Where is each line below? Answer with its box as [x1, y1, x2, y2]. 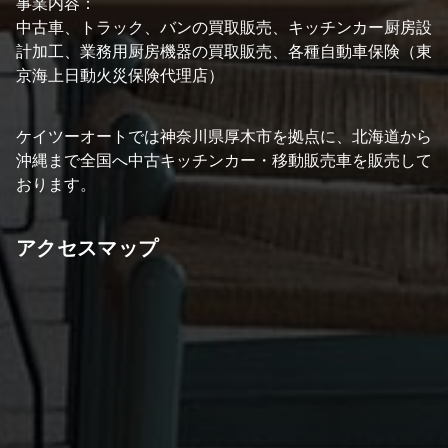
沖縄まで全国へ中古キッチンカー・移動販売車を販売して [16, 150, 432, 170]
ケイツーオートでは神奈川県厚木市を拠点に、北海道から [16, 126, 432, 146]
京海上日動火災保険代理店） [16, 65, 224, 85]
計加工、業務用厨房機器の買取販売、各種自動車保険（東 [16, 41, 432, 61]
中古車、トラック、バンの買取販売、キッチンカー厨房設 [16, 17, 432, 37]
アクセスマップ [16, 236, 159, 260]
